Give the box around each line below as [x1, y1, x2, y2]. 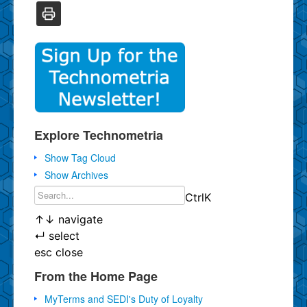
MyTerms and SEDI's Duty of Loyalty [45, 291, 203, 306]
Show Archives [45, 167, 108, 182]
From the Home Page [34, 267, 158, 285]
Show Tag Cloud [45, 150, 116, 164]
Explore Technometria [34, 125, 163, 144]
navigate [55, 212, 103, 226]
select [45, 228, 79, 243]
